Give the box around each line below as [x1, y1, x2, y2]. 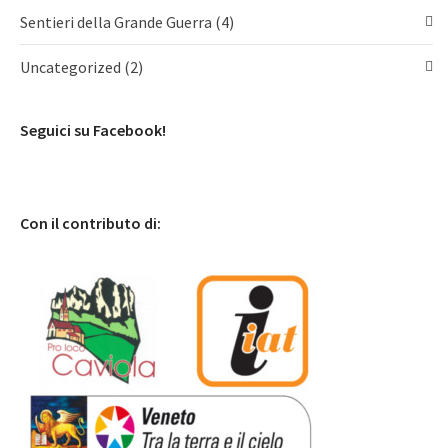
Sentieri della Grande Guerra [20, 12, 215, 32]
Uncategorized [20, 57, 124, 77]
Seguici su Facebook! [20, 120, 166, 140]
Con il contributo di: [20, 213, 161, 233]
